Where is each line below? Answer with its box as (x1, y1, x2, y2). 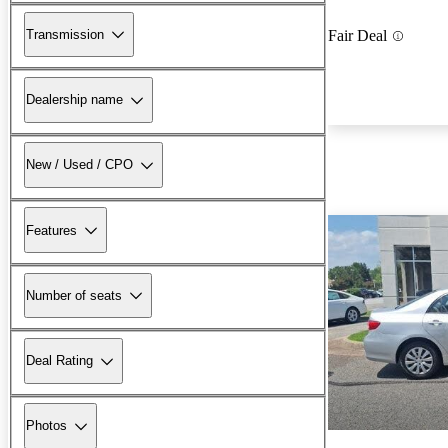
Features (26, 222, 77, 238)
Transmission (26, 26, 104, 42)
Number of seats (26, 287, 122, 303)
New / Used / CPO (26, 157, 133, 173)
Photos (26, 418, 67, 434)
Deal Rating (26, 353, 93, 369)
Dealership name (26, 92, 123, 108)
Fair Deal (328, 27, 387, 45)
